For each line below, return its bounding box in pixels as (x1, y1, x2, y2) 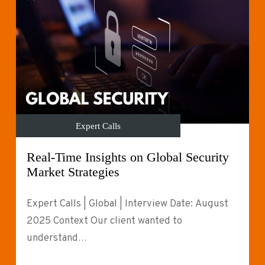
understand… (26, 232, 87, 245)
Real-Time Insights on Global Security (26, 150, 229, 165)
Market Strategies (26, 165, 119, 180)
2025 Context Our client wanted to (26, 215, 182, 228)
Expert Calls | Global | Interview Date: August (26, 198, 228, 211)
